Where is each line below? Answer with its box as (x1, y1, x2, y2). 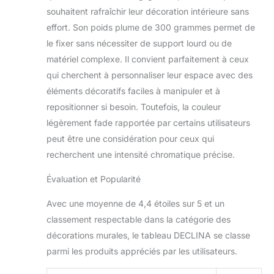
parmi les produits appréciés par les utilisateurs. (46, 246, 237, 257)
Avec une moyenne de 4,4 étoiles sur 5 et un (46, 198, 224, 209)
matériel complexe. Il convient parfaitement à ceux (46, 54, 249, 65)
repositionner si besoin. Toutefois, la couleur (46, 102, 221, 113)
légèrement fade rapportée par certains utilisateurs (46, 117, 250, 128)
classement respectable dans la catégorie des (46, 214, 231, 225)
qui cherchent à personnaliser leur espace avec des (46, 70, 253, 81)
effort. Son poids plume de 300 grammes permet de (46, 22, 255, 33)
